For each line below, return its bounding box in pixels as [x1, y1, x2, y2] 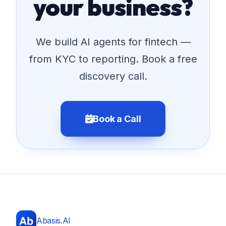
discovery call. [79, 70, 147, 82]
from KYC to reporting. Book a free [29, 52, 197, 65]
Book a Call [93, 113, 141, 124]
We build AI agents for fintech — [35, 35, 191, 48]
